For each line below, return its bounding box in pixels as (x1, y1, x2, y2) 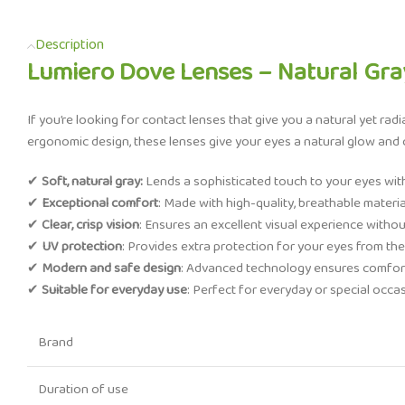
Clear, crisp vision (42, 213, 139, 237)
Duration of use (38, 378, 128, 401)
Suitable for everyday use (42, 278, 187, 302)
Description (35, 33, 104, 58)
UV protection (42, 235, 122, 259)
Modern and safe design (42, 257, 181, 280)
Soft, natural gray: (42, 170, 143, 193)
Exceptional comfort (42, 192, 158, 215)
